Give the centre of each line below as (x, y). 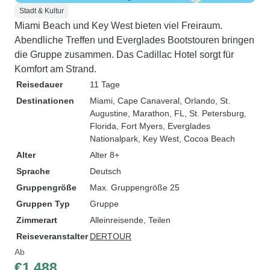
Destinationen (45, 101)
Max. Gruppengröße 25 (135, 187)
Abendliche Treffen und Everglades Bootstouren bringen (134, 40)
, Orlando (197, 101)
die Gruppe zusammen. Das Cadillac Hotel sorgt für (124, 55)
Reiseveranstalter (52, 236)
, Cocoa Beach (207, 139)
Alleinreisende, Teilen (130, 220)
